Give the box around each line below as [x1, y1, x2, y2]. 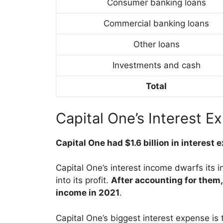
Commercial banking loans [104, 18, 209, 29]
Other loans [133, 39, 180, 50]
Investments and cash [112, 60, 201, 71]
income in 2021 [56, 188, 119, 198]
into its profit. [56, 175, 111, 186]
